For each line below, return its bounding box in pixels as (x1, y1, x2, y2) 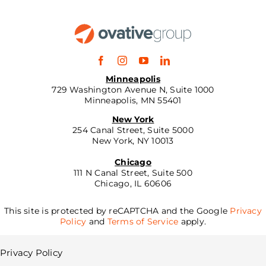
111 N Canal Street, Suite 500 (74, 167, 192, 178)
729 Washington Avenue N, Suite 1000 (52, 84, 214, 95)
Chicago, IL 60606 (94, 178, 172, 189)
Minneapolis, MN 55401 (84, 94, 182, 106)
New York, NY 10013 (92, 135, 174, 146)
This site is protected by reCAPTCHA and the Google (4, 205, 230, 216)
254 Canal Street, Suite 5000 (72, 124, 194, 135)
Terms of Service (107, 216, 179, 227)
